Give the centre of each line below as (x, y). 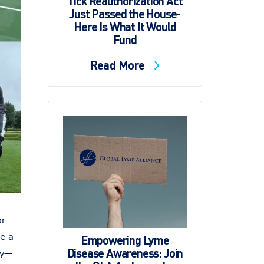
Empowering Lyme (125, 240)
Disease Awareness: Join (125, 253)
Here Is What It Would (125, 27)
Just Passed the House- (125, 14)
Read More (119, 65)
